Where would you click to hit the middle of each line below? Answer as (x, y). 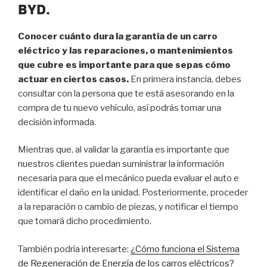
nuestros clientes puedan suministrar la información (121, 164)
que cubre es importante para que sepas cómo (124, 65)
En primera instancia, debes (185, 79)
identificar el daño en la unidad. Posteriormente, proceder (133, 193)
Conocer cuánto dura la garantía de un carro (118, 36)
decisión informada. (58, 122)
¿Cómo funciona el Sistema (185, 249)
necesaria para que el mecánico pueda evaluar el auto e (128, 178)
